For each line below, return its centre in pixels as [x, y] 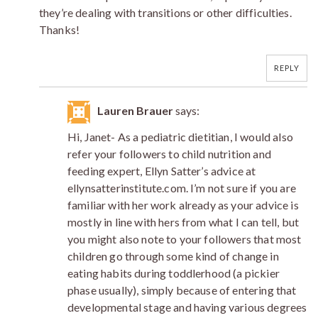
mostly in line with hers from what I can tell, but [183, 221]
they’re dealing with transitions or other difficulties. [165, 12]
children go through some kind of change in [173, 256]
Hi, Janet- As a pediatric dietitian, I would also [180, 136]
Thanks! [60, 29]
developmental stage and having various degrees [187, 307]
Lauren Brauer [135, 110]
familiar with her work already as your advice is [183, 204]
